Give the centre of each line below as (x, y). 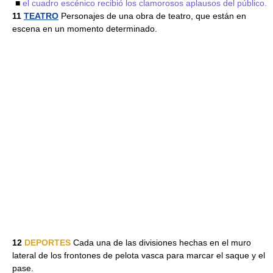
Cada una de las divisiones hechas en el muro (161, 243)
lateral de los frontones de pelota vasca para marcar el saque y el (139, 255)
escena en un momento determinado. (85, 29)
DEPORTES (48, 243)
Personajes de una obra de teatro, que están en (152, 16)
